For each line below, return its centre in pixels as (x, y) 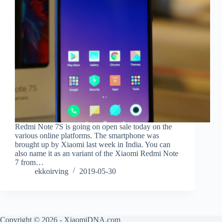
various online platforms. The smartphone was (87, 136)
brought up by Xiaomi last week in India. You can (93, 145)
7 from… (29, 163)
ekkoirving (52, 171)
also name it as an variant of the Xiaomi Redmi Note (97, 154)
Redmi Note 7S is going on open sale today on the (93, 127)
